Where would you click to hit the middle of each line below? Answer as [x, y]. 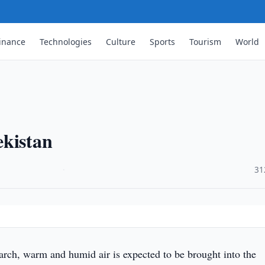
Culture [121, 41]
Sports [163, 41]
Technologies [66, 41]
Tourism [206, 41]
